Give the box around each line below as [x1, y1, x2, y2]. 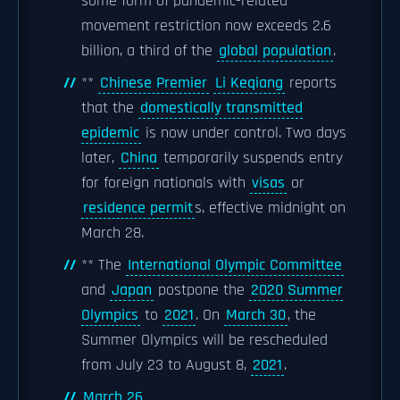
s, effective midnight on [195, 198, 346, 218]
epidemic [81, 123, 139, 143]
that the [81, 98, 138, 118]
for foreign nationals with [81, 173, 250, 193]
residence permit [83, 198, 193, 218]
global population [219, 41, 331, 61]
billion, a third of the [81, 41, 217, 61]
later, [81, 148, 119, 168]
